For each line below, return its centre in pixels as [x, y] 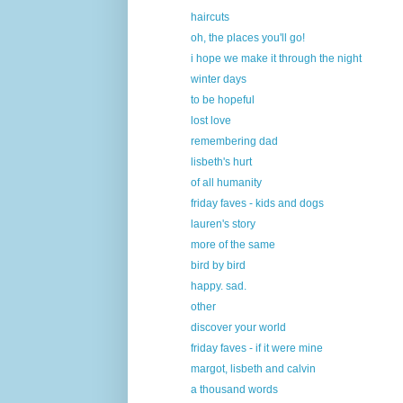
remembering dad [234, 141]
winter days [218, 79]
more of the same [233, 244]
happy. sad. [218, 286]
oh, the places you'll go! [247, 37]
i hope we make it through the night [276, 58]
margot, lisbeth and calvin [253, 368]
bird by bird [218, 265]
